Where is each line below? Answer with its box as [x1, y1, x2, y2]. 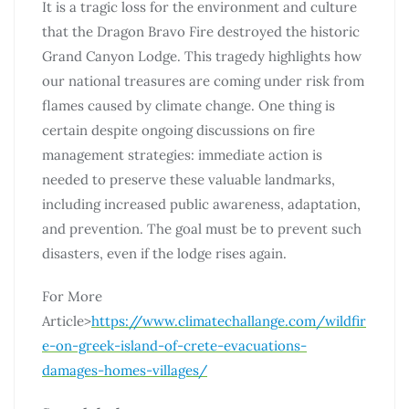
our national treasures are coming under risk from [42, 71, 364, 89]
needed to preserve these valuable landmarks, [42, 170, 335, 188]
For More [42, 287, 102, 305]
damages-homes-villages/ [42, 361, 207, 379]
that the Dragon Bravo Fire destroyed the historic [42, 22, 360, 40]
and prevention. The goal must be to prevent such [42, 219, 362, 237]
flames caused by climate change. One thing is [42, 96, 335, 114]
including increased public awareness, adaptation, [42, 194, 361, 213]
